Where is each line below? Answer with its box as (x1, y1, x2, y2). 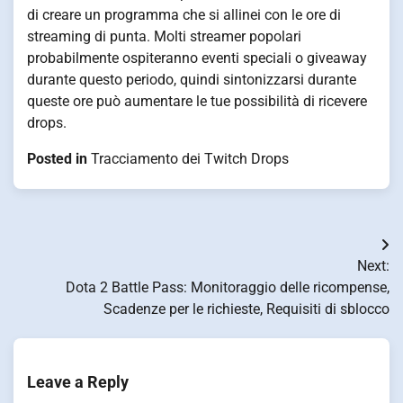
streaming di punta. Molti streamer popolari (27, 28, 301, 46)
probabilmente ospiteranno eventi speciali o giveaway (27, 49, 367, 67)
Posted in (27, 150, 91, 168)
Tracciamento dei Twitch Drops (91, 150, 289, 168)
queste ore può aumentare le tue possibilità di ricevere (27, 93, 367, 111)
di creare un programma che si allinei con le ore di (27, 6, 341, 24)
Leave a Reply (27, 372, 129, 392)
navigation (13, 269, 113, 295)
